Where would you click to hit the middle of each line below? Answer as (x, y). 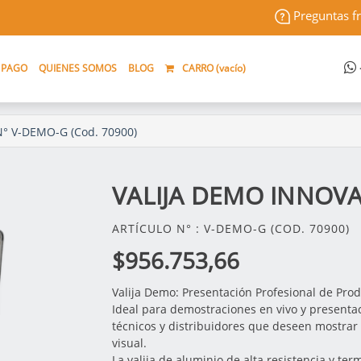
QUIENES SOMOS (78, 68)
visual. (129, 342)
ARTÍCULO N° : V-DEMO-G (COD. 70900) (231, 228)
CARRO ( (201, 68)
